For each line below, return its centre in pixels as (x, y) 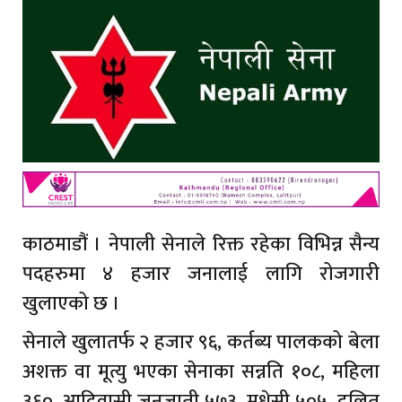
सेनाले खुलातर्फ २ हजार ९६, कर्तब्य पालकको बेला (201, 342)
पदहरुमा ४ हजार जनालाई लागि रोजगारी (201, 274)
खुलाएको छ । (71, 303)
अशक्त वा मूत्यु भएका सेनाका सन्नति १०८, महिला (201, 371)
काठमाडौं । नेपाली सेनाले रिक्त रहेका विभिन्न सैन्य (201, 244)
